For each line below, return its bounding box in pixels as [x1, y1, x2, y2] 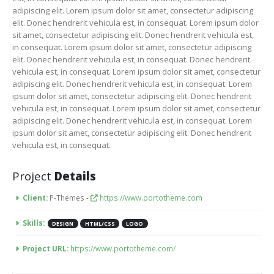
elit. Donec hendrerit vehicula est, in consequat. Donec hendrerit [12, 53, 250, 65]
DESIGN [52, 220, 74, 228]
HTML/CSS [84, 220, 115, 228]
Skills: [23, 217, 45, 228]
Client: [23, 192, 48, 202]
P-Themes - [50, 192, 91, 202]
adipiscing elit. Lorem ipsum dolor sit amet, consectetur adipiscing [12, 4, 253, 16]
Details [54, 168, 96, 183]
